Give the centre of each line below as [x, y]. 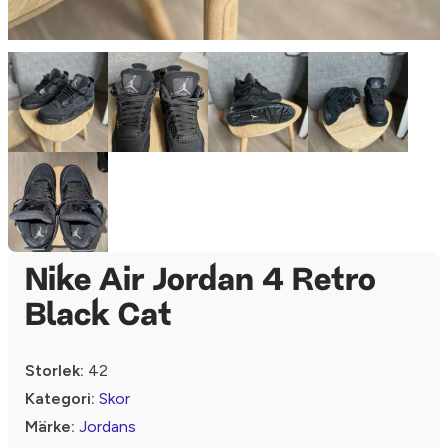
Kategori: [60, 398]
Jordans [107, 426]
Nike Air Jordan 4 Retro [200, 282]
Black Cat [98, 317]
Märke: [50, 426]
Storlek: [54, 370]
